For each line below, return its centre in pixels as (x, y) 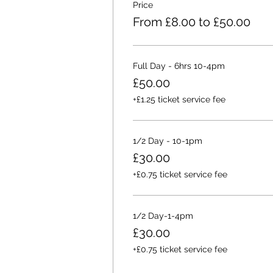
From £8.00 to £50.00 (191, 22)
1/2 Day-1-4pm (163, 216)
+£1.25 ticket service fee (179, 99)
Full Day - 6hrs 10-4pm (179, 66)
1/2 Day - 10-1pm (167, 141)
